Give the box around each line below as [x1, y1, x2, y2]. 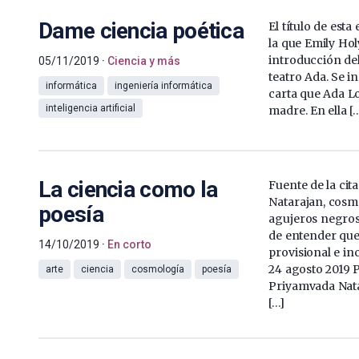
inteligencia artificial [46, 102, 135, 114]
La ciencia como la [38, 175, 218, 203]
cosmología [131, 263, 184, 275]
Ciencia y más [107, 54, 180, 67]
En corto [107, 237, 151, 251]
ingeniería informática [115, 79, 212, 91]
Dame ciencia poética [38, 17, 244, 44]
